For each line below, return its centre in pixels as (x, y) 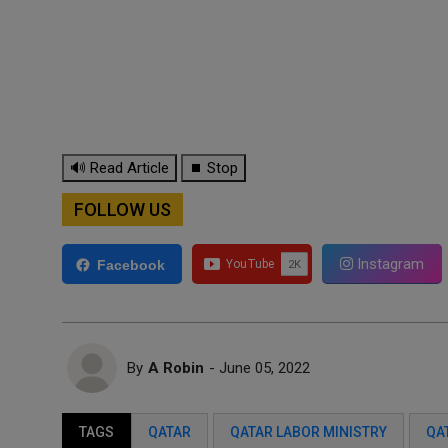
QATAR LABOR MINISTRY (308, 432)
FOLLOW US (122, 209)
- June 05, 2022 (259, 368)
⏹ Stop (213, 168)
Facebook (131, 264)
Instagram (388, 264)
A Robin (176, 368)
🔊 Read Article (119, 168)
